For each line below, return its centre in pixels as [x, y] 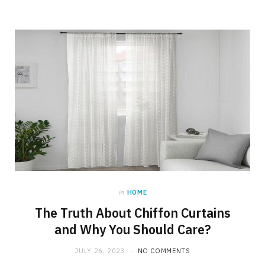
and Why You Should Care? [132, 229]
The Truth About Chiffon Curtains [132, 213]
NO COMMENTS [164, 251]
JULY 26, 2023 [100, 251]
